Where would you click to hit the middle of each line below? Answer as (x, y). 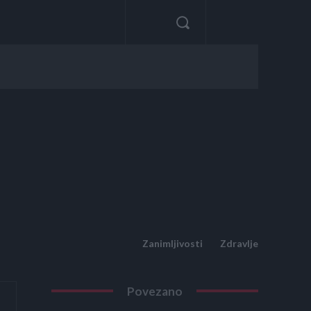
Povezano (155, 291)
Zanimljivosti (173, 243)
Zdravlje (239, 243)
